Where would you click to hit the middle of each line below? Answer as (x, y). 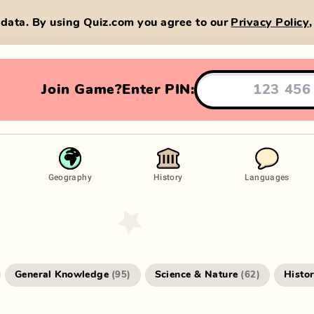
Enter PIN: (158, 89)
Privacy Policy (270, 22)
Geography (70, 177)
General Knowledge (62, 275)
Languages (267, 177)
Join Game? (82, 89)
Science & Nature (196, 275)
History (168, 177)
